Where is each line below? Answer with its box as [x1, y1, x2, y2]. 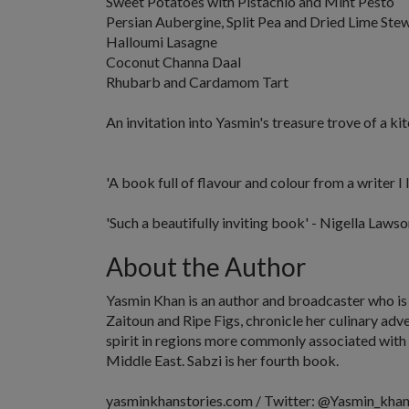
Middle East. [106, 351, 187, 369]
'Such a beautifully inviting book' [106, 214, 309, 231]
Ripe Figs [180, 311, 240, 329]
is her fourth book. [222, 351, 339, 369]
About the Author [106, 251, 306, 282]
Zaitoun [106, 311, 157, 329]
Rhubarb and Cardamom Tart [106, 73, 288, 90]
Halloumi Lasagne [106, 33, 217, 50]
